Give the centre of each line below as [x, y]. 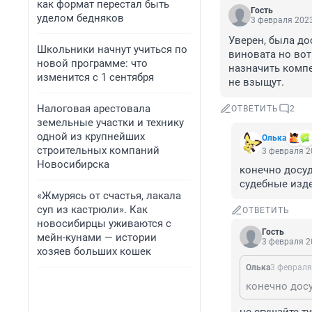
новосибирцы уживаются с [104, 224]
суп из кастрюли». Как [92, 210]
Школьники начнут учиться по [112, 49]
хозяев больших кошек [94, 251]
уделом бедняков [80, 18]
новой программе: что [92, 63]
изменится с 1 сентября [95, 77]
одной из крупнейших [91, 136]
